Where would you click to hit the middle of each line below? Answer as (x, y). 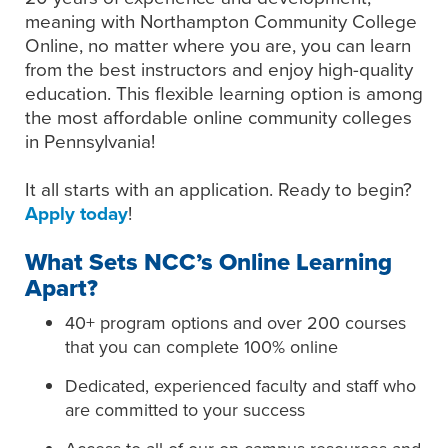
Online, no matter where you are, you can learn (218, 44)
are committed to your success (185, 409)
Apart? (61, 288)
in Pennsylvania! (90, 140)
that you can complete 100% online (201, 346)
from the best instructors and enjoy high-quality (219, 68)
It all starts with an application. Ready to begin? (218, 188)
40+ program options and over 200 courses (235, 322)
